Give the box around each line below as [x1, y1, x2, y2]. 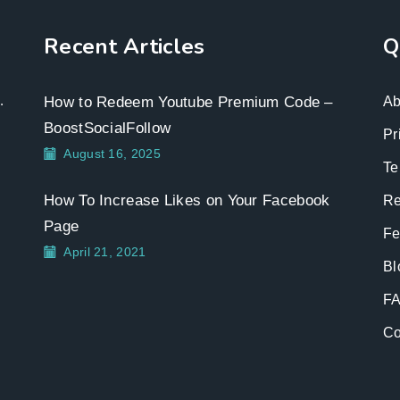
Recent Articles [44, 31, 205, 61]
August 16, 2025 [63, 146, 161, 161]
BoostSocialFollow [44, 119, 171, 137]
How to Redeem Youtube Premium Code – [44, 93, 333, 111]
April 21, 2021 [63, 244, 146, 259]
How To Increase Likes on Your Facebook [44, 191, 330, 209]
